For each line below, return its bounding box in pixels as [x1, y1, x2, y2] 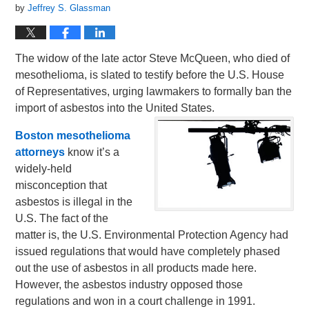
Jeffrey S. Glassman [28, 3, 111, 13]
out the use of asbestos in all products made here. [15, 262, 257, 274]
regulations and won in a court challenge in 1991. [15, 295, 256, 307]
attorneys [15, 146, 66, 158]
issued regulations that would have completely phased [15, 246, 281, 257]
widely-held [15, 163, 72, 175]
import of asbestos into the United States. [15, 102, 215, 114]
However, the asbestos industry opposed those [15, 279, 243, 290]
